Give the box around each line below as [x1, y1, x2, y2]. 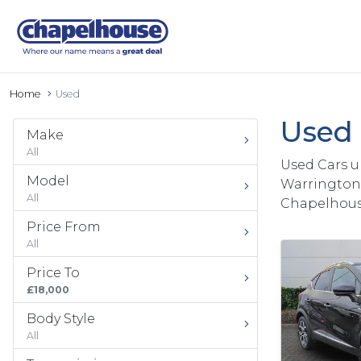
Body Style [27, 311, 95, 326]
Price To [27, 265, 80, 280]
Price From [27, 219, 101, 234]
